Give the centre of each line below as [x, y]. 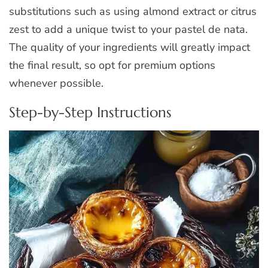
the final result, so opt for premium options [112, 65]
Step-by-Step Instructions [90, 112]
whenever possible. [56, 83]
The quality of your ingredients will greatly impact [130, 47]
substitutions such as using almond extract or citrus [133, 11]
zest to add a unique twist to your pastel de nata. [128, 29]
